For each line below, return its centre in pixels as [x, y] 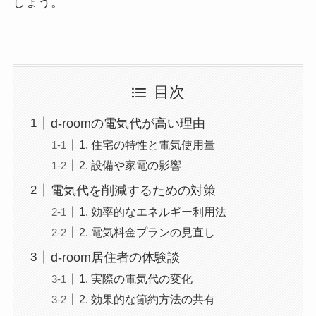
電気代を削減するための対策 [133, 190]
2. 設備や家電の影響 [130, 165]
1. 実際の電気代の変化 [135, 278]
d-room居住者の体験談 [115, 257]
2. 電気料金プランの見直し [147, 232]
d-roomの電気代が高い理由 [128, 123]
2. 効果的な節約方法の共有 [147, 299]
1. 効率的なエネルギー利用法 [152, 211]
